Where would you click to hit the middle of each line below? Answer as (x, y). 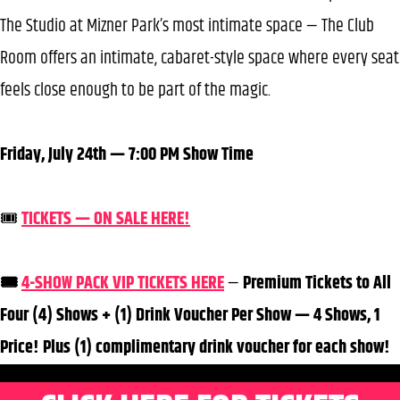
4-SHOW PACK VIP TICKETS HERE (123, 283)
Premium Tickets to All (317, 283)
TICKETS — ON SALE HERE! (106, 219)
